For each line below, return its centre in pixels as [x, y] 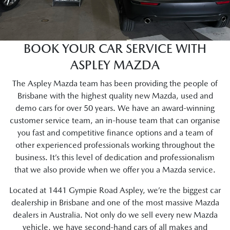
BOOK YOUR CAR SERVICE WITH [115, 49]
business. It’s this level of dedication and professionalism [115, 157]
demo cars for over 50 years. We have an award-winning [115, 108]
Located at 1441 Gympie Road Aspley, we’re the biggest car [115, 190]
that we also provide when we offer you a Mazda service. [115, 170]
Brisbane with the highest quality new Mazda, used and [115, 96]
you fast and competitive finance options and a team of [115, 133]
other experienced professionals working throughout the [115, 145]
